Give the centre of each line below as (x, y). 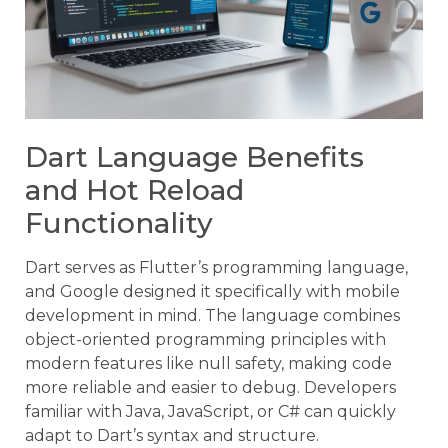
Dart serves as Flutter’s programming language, (216, 267)
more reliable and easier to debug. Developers (210, 387)
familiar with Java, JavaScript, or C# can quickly (210, 411)
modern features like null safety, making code (208, 363)
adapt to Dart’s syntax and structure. (172, 435)
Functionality (119, 222)
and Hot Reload (134, 189)
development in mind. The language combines (212, 315)
